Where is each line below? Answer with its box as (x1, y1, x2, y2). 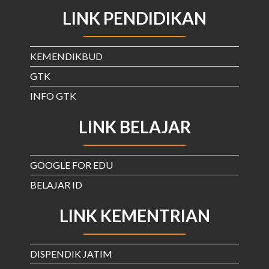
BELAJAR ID (30, 179, 82, 190)
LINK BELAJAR (78, 116, 191, 137)
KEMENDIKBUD (30, 50, 103, 62)
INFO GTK (30, 90, 76, 101)
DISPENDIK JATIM (30, 248, 112, 259)
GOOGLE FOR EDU (30, 159, 113, 171)
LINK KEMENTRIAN (59, 205, 210, 226)
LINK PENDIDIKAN (62, 8, 207, 28)
